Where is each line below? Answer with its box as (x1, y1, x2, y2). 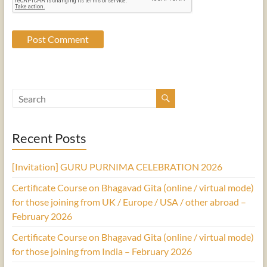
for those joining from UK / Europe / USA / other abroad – (11, 196, 246, 208)
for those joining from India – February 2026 (11, 246, 192, 257)
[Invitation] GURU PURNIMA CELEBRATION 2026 (11, 161, 222, 173)
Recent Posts (11, 130, 86, 147)
